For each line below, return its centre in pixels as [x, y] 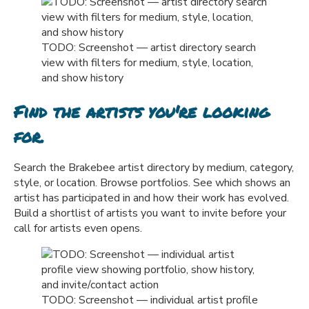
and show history [82, 78]
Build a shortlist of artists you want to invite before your [150, 213]
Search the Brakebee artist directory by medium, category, [154, 168]
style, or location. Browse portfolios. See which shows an [152, 183]
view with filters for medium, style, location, [147, 63]
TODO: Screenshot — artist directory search [149, 48]
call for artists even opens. [78, 229]
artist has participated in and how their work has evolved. [151, 198]
